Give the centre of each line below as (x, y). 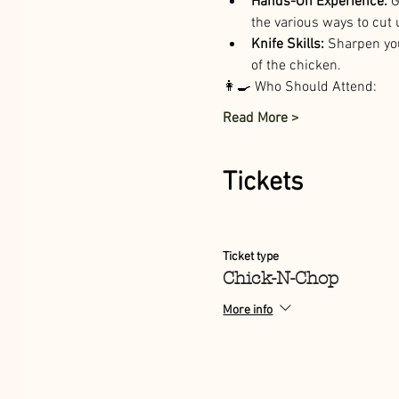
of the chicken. (298, 65)
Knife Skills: (288, 44)
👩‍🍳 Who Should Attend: (300, 87)
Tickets (263, 183)
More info (248, 310)
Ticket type (251, 256)
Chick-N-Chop (281, 278)
